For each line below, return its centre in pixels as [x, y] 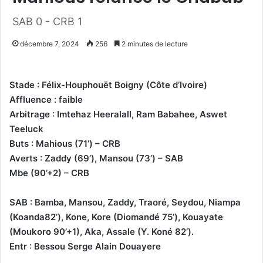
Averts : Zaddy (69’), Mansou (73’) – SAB [96, 158]
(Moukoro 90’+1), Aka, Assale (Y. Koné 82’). [102, 231]
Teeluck [26, 129]
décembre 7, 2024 [50, 43]
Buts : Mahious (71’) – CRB [65, 143]
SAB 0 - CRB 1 [47, 21]
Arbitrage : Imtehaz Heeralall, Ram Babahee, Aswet [118, 114]
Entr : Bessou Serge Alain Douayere [85, 246]
